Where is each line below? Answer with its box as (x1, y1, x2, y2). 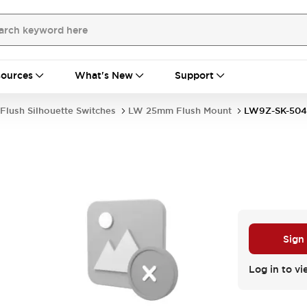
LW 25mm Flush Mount (128, 105, 232, 116)
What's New (75, 69, 133, 82)
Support (175, 69, 214, 82)
